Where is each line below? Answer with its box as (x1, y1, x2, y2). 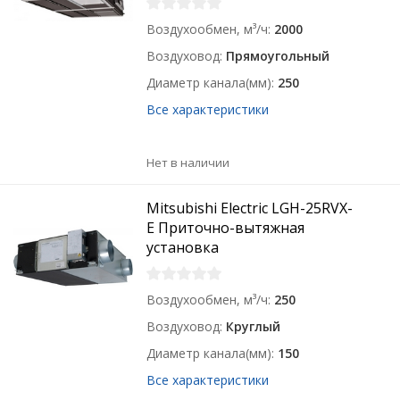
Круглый (226, 318, 281, 335)
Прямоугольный (226, 47, 330, 64)
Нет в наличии (146, 154, 230, 171)
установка (146, 237, 220, 257)
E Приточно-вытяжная (146, 218, 305, 237)
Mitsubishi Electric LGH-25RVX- (146, 198, 354, 218)
